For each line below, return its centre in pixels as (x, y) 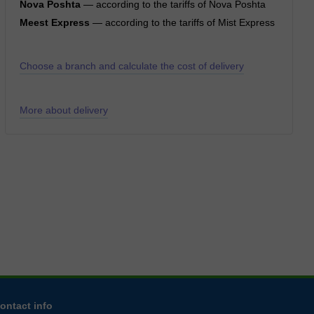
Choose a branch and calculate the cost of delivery (132, 66)
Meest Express (55, 22)
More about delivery (64, 110)
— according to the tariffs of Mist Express (183, 22)
